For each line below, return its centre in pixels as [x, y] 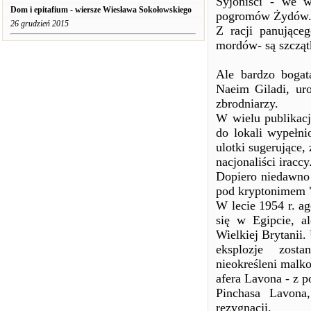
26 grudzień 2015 [40, 24]
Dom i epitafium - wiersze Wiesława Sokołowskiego [101, 10]
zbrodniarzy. [247, 103]
